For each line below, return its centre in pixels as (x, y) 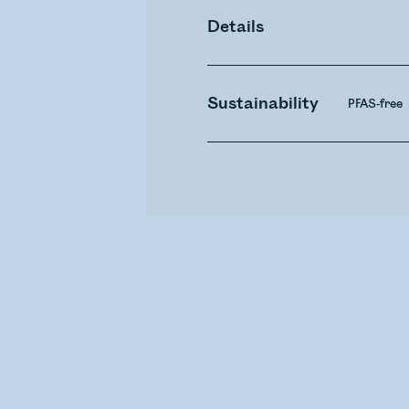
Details (236, 27)
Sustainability (263, 104)
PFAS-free (376, 104)
